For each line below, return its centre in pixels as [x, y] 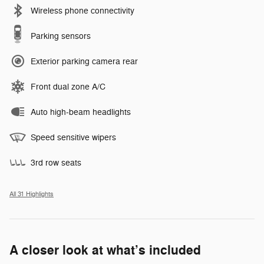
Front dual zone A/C [68, 87]
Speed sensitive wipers [73, 138]
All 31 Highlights [32, 194]
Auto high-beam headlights [81, 113]
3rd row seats [56, 163]
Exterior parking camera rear [84, 62]
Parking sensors [61, 37]
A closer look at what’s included [105, 251]
